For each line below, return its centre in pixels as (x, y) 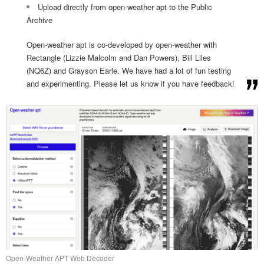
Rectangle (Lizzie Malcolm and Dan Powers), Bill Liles (119, 58)
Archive (39, 20)
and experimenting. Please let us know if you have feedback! (131, 84)
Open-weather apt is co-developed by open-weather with (122, 45)
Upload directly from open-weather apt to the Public (125, 7)
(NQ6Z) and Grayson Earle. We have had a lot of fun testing (129, 71)
